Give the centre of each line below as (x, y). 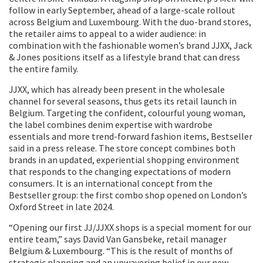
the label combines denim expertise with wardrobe (111, 125)
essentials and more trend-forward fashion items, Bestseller (131, 136)
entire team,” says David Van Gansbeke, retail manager (118, 239)
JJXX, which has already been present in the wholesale (117, 90)
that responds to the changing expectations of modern (120, 172)
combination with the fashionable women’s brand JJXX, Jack (130, 45)
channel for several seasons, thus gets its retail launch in (123, 101)
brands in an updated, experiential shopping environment (124, 160)
